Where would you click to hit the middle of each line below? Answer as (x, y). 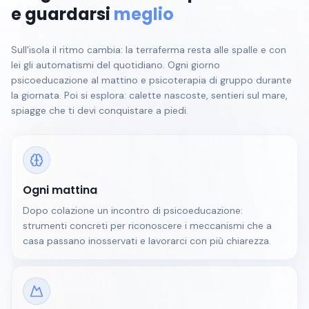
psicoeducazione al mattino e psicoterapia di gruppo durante (151, 80)
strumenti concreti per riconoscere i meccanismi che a (147, 226)
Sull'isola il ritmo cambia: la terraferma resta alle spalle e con (149, 50)
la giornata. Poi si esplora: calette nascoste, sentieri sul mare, (149, 95)
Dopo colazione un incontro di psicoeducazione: (133, 210)
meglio (144, 14)
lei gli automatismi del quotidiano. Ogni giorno (116, 65)
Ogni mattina (60, 190)
